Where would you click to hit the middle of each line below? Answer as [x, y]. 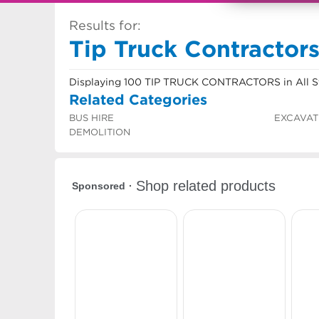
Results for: [105, 26]
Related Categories [138, 99]
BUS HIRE [91, 118]
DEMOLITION [100, 132]
